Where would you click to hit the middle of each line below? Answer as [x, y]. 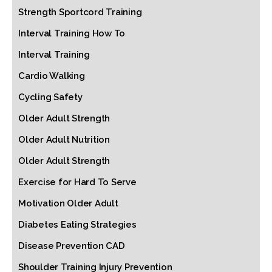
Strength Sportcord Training [80, 12]
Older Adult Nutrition [64, 140]
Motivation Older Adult [68, 203]
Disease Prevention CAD [72, 246]
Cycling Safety [50, 97]
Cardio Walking [52, 76]
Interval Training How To [72, 33]
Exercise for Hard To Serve [77, 182]
